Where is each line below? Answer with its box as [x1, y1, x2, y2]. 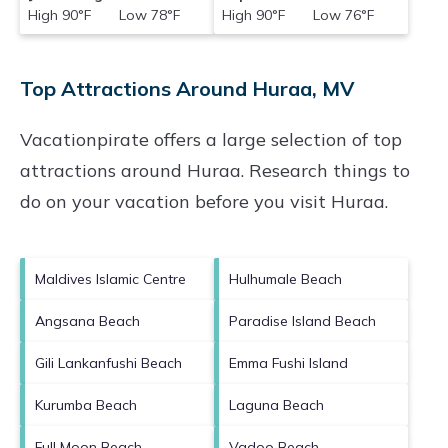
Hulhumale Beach [229, 269, 342, 288]
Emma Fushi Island [229, 353, 348, 372]
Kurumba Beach [35, 395, 137, 414]
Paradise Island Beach [229, 311, 376, 330]
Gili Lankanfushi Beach [35, 353, 182, 372]
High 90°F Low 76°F [222, 5, 375, 24]
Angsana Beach [35, 311, 140, 330]
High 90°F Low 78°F [28, 5, 181, 24]
